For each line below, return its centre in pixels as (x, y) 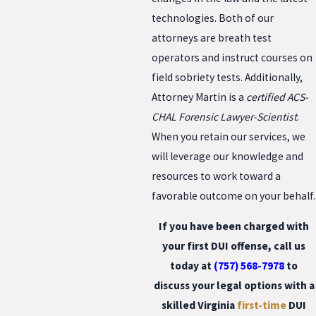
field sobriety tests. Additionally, (227, 77)
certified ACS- (277, 97)
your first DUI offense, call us (234, 246)
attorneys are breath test (212, 37)
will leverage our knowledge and (227, 156)
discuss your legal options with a (234, 286)
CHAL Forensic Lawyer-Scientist (224, 116)
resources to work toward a (216, 176)
